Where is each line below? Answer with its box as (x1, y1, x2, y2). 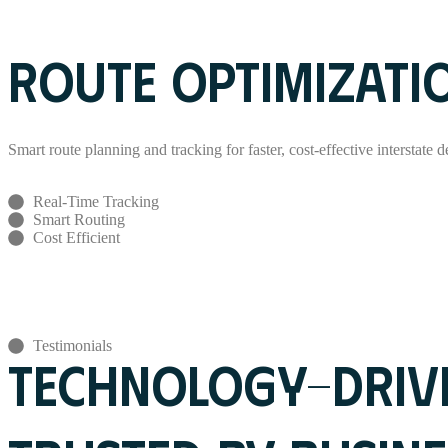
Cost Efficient (33, 228, 120, 246)
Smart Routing (33, 210, 125, 228)
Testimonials (33, 336, 112, 354)
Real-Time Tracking (33, 192, 159, 210)
